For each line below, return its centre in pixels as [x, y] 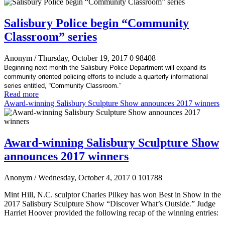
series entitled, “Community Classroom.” [64, 85]
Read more [21, 94]
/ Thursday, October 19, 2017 [81, 58]
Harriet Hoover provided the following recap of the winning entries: [111, 212]
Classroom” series [50, 36]
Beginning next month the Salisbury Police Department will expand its [105, 67]
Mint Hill [19, 194]
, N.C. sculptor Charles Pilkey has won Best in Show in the [127, 194]
